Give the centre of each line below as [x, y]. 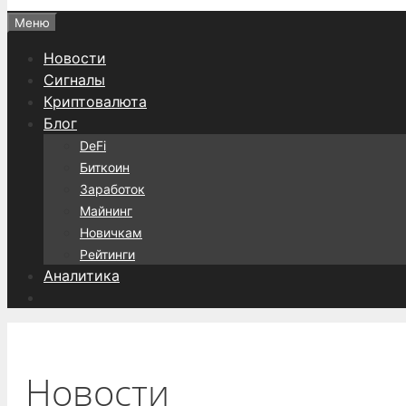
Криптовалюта [95, 101]
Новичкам [111, 232]
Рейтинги [107, 254]
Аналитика [82, 275]
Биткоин [105, 167]
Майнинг [106, 211]
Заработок [112, 189]
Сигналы [74, 80]
